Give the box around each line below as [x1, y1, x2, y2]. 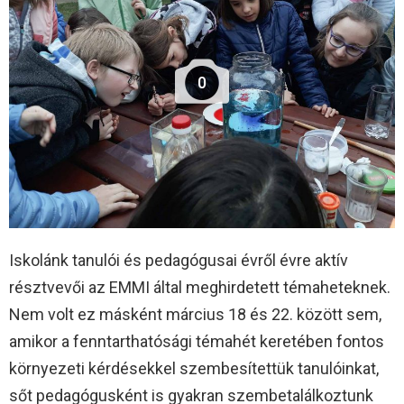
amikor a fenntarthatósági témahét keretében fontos [9, 331, 384, 351]
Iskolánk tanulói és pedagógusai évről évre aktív [9, 250, 348, 270]
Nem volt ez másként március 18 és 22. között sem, [9, 304, 381, 324]
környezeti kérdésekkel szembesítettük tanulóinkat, [9, 358, 379, 378]
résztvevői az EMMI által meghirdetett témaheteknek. [9, 277, 390, 297]
